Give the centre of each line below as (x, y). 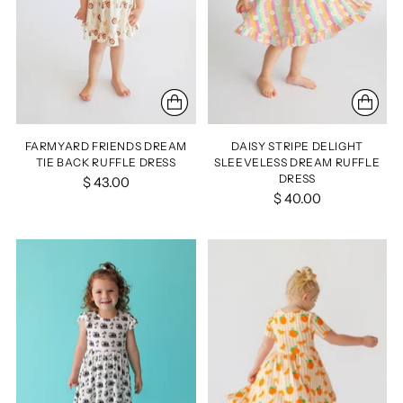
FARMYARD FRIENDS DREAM (106, 146)
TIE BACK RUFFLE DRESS (106, 162)
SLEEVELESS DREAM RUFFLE (297, 162)
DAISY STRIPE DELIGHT (297, 146)
